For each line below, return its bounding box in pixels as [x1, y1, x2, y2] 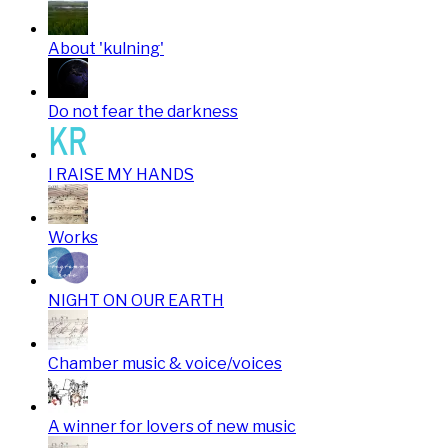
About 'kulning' [48, 39, 164, 58]
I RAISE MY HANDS [48, 165, 194, 184]
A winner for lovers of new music [48, 417, 296, 436]
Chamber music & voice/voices [48, 354, 282, 373]
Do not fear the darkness [48, 102, 238, 121]
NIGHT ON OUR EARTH [48, 291, 224, 310]
